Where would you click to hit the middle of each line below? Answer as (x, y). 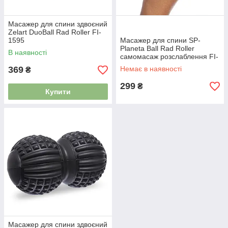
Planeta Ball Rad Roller (157, 48)
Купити (58, 92)
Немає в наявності (151, 69)
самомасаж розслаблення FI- (169, 56)
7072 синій (138, 65)
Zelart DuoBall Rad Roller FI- (55, 32)
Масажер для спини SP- (160, 40)
